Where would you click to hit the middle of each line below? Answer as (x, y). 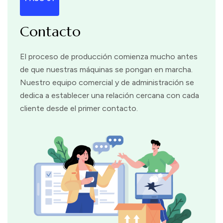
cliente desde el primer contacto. (79, 108)
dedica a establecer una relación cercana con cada (110, 95)
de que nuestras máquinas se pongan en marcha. (106, 69)
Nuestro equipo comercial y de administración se (107, 82)
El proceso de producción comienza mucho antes (109, 56)
